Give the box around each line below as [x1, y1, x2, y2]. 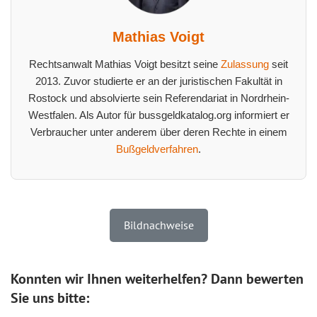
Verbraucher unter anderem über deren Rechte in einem [30, 125, 287, 138]
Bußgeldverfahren [116, 142, 198, 155]
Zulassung [221, 57, 269, 70]
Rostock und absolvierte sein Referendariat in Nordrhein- [28, 91, 289, 104]
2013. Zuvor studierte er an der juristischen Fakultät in [35, 74, 282, 87]
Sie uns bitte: [11, 288, 89, 307]
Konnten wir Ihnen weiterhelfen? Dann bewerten [11, 269, 304, 288]
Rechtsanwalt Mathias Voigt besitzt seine [29, 57, 221, 70]
